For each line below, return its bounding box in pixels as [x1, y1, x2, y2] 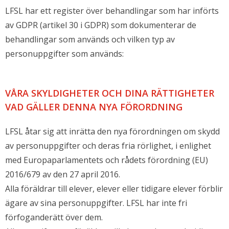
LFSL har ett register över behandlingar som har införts [5, 5, 219, 17]
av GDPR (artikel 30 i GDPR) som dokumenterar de [5, 19, 196, 31]
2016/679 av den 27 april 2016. [5, 169, 120, 180]
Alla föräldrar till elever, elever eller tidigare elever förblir [5, 183, 223, 195]
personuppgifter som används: [5, 48, 124, 60]
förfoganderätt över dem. [5, 212, 103, 223]
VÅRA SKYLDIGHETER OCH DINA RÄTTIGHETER [5, 87, 214, 100]
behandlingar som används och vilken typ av [5, 34, 175, 45]
